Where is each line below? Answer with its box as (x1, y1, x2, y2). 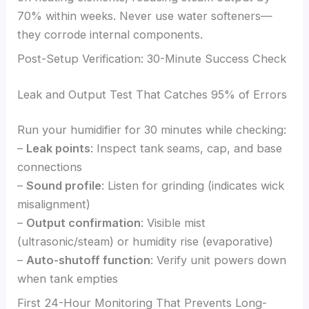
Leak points (26, 141, 91, 156)
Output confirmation (26, 216, 141, 230)
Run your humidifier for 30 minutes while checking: (17, 123, 287, 137)
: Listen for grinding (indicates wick (101, 179, 285, 193)
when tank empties (17, 272, 119, 286)
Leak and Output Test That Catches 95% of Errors (17, 87, 288, 101)
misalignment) (17, 197, 91, 212)
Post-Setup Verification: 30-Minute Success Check (17, 51, 287, 66)
